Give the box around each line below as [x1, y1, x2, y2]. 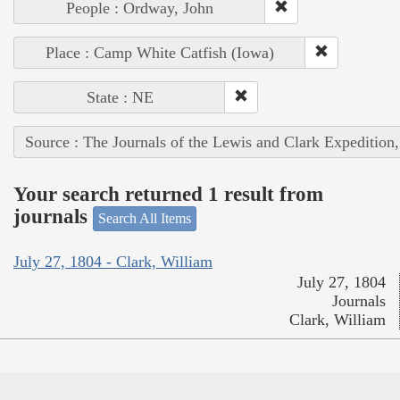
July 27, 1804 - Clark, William [13, 253, 212, 271]
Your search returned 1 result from [13, 183, 323, 206]
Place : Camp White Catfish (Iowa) [46, 43, 274, 62]
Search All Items [98, 210, 191, 226]
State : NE [86, 87, 154, 106]
